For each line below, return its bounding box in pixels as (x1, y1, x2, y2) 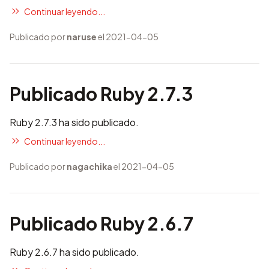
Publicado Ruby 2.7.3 (10, 82, 193, 105)
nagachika (67, 161, 112, 172)
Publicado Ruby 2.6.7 (10, 212, 193, 235)
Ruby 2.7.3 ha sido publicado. (10, 116, 139, 128)
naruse (67, 31, 97, 42)
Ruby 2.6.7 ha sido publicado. (10, 246, 139, 258)
